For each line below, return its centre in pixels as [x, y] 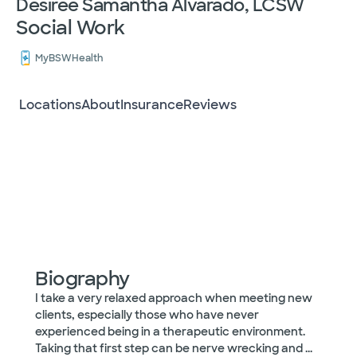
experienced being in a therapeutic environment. [170, 331]
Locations [50, 104]
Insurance [152, 104]
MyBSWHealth [69, 58]
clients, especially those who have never [147, 315]
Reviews [210, 104]
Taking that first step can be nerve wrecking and [170, 348]
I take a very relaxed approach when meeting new [174, 298]
